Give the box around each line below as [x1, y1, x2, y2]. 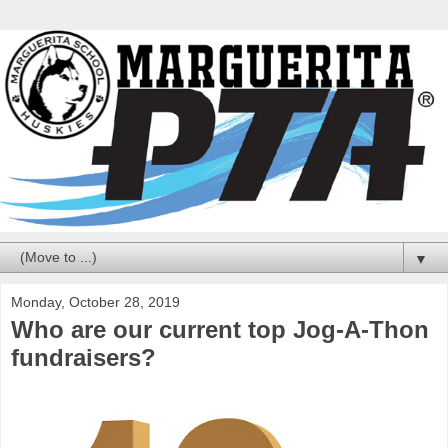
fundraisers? [11, 343, 156, 371]
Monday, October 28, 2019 [11, 293, 180, 310]
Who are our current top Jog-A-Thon [11, 315, 429, 343]
